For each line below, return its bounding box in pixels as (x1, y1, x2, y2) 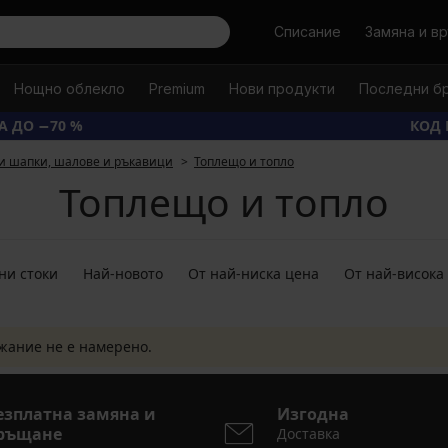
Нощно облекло (13, 80, 125, 97)
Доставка (277, 424, 340, 443)
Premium (148, 80, 205, 97)
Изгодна (277, 403, 349, 425)
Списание (274, 23, 341, 40)
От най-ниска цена (188, 264, 319, 283)
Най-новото (83, 264, 163, 283)
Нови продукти (228, 80, 335, 97)
